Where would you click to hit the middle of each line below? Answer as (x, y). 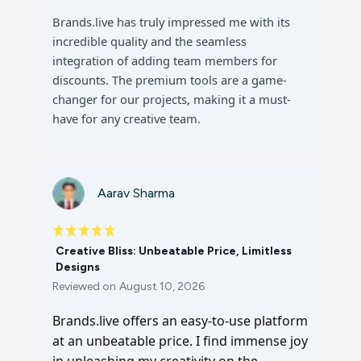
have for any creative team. (127, 118)
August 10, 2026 (162, 286)
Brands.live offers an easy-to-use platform (180, 321)
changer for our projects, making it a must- (172, 99)
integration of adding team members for (165, 60)
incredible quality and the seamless (149, 41)
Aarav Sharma (136, 193)
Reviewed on (84, 286)
